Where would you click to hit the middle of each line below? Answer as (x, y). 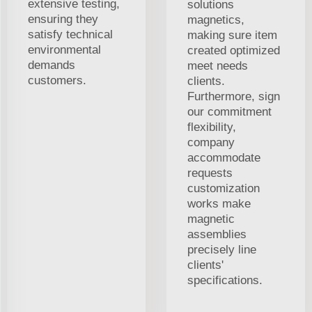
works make (219, 204)
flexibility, (212, 127)
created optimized (234, 51)
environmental (64, 50)
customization (224, 189)
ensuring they (63, 19)
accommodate (224, 158)
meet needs (218, 66)
